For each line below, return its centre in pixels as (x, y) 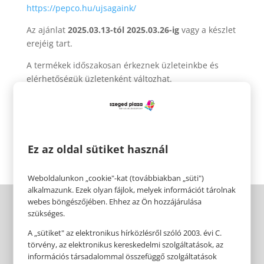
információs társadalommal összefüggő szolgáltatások (123, 256)
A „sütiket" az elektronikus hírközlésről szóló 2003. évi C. (125, 232)
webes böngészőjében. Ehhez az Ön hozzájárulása (115, 201)
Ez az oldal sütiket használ (98, 149)
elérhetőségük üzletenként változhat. (99, 78)
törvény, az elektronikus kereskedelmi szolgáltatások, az (126, 244)
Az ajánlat (47, 29)
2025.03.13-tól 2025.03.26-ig (123, 29)
